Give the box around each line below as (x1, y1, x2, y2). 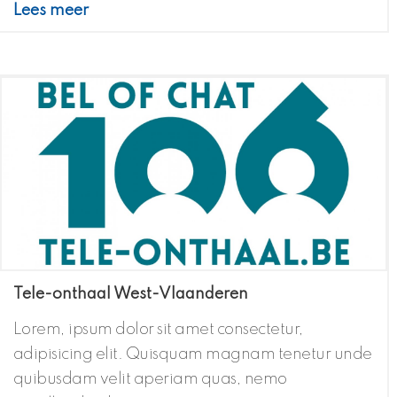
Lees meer (12, 3, 89, 19)
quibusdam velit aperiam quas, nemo (12, 371, 287, 388)
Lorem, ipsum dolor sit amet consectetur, (12, 322, 304, 339)
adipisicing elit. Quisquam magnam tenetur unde (12, 346, 372, 363)
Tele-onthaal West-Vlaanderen (12, 286, 248, 303)
